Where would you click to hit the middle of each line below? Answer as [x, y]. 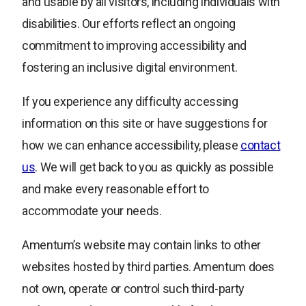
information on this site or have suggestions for [145, 124]
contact [260, 145]
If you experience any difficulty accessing [130, 102]
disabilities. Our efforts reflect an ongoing [129, 24]
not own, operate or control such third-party [133, 289]
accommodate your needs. [92, 211]
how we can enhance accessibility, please [131, 145]
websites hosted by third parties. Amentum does [149, 267]
